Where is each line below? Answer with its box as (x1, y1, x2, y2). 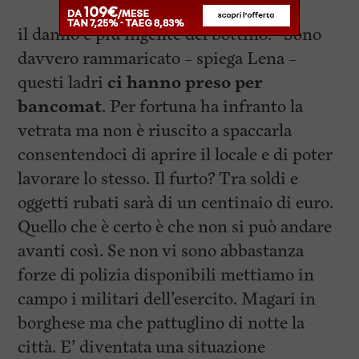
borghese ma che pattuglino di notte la (18, 311, 305, 335)
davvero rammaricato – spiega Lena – (18, 46, 297, 71)
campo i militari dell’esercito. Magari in (18, 287, 317, 311)
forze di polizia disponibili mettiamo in (18, 263, 315, 287)
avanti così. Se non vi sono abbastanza (18, 239, 305, 263)
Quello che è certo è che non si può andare (18, 215, 333, 239)
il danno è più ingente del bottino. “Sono (18, 22, 322, 46)
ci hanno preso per (107, 71, 264, 95)
